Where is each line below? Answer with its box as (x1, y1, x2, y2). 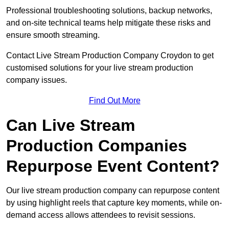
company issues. (6, 76, 69, 85)
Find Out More (88, 96, 141, 105)
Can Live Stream (6, 116, 135, 135)
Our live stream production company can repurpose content (6, 186, 219, 195)
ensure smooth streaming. (6, 31, 100, 40)
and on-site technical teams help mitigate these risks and (6, 18, 211, 28)
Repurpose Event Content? (6, 157, 220, 176)
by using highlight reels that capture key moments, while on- (6, 198, 222, 208)
